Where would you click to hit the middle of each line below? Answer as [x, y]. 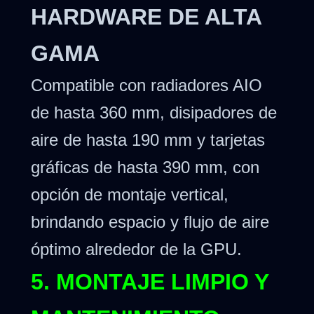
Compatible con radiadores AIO [146, 85]
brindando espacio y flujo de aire [150, 221]
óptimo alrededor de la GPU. [136, 249]
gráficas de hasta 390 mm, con [145, 167]
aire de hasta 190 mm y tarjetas [148, 139]
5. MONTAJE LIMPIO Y [150, 282]
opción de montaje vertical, [130, 194]
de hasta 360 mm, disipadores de [154, 112]
